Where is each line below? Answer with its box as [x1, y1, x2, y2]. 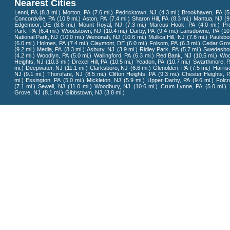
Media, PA [37, 46, 62, 52]
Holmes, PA [36, 40, 66, 46]
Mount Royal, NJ [78, 22, 122, 28]
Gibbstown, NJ [65, 89, 102, 95]
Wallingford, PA [93, 52, 131, 59]
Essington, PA [26, 77, 61, 83]
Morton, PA [63, 9, 90, 15]
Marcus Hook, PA [149, 22, 195, 28]
